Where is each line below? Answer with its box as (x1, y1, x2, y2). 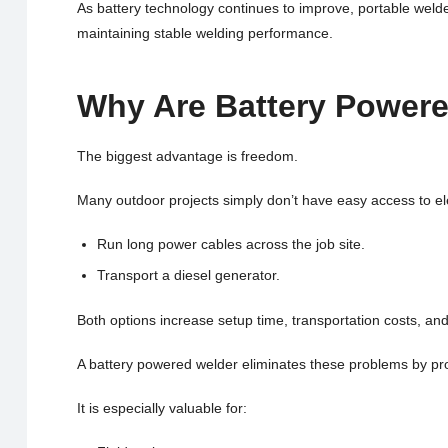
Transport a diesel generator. (96, 267, 280, 284)
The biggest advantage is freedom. (76, 148, 298, 165)
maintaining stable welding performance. (76, 25, 333, 42)
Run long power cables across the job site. (96, 236, 365, 253)
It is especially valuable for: (76, 399, 247, 416)
